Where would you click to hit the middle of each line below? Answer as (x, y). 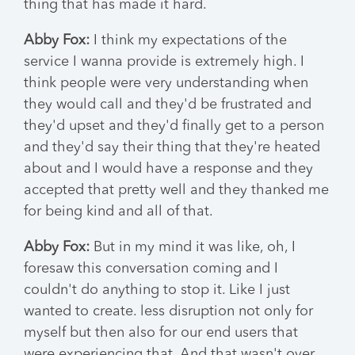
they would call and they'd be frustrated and (168, 105)
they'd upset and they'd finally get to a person (174, 126)
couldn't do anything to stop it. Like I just (157, 290)
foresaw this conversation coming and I (151, 269)
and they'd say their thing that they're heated (172, 147)
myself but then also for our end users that (161, 333)
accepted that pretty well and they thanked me (176, 190)
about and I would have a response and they (168, 169)
